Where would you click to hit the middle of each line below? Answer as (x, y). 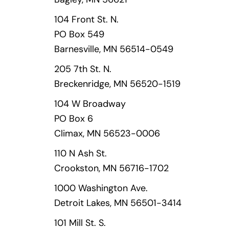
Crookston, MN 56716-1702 (111, 168)
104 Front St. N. (86, 19)
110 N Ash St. (81, 153)
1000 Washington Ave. (101, 188)
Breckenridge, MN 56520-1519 (117, 84)
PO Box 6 (74, 119)
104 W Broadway (90, 104)
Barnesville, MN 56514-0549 (114, 49)
